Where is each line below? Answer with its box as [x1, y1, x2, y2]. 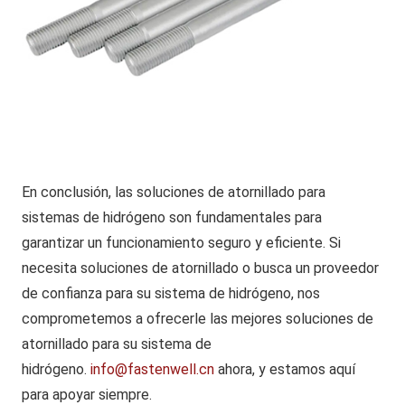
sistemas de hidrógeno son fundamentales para [22, 208, 322, 226]
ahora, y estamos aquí [214, 360, 355, 378]
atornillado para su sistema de [22, 334, 212, 353]
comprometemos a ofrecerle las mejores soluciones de [22, 309, 373, 327]
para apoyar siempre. [22, 385, 152, 403]
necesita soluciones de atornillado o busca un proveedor [22, 259, 379, 277]
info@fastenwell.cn [90, 360, 214, 378]
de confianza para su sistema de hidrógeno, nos [22, 284, 320, 302]
